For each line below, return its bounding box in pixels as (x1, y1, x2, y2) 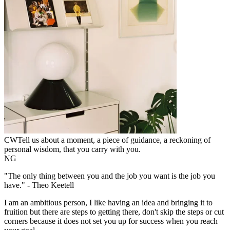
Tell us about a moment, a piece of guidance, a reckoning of (17, 135, 210, 144)
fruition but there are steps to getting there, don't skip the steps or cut (4, 207, 224, 216)
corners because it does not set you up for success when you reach (4, 216, 218, 225)
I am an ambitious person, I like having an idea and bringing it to (4, 198, 213, 207)
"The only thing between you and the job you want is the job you (4, 171, 215, 180)
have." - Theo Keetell (4, 180, 74, 189)
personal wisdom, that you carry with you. (4, 144, 141, 154)
